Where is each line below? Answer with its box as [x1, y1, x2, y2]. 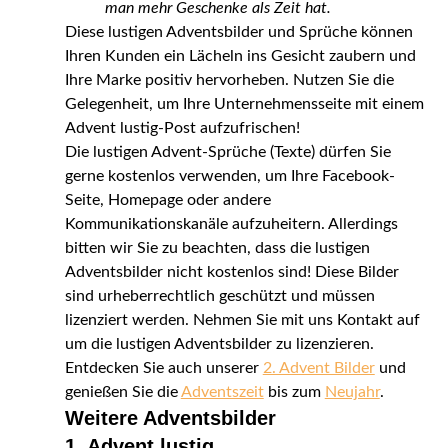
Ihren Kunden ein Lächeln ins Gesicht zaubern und [64, 47, 416, 64]
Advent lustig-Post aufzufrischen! [64, 119, 300, 136]
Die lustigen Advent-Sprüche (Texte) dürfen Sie [64, 143, 391, 160]
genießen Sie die [64, 383, 181, 400]
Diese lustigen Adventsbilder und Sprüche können [64, 23, 413, 40]
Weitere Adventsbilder [64, 406, 276, 429]
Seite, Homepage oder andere [64, 191, 271, 208]
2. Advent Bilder [262, 359, 375, 376]
